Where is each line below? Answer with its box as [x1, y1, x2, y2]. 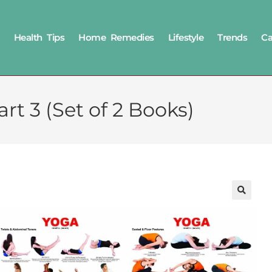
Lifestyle [168, 32, 204, 43]
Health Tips [13, 32, 65, 43]
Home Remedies [78, 32, 154, 43]
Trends [217, 32, 248, 43]
